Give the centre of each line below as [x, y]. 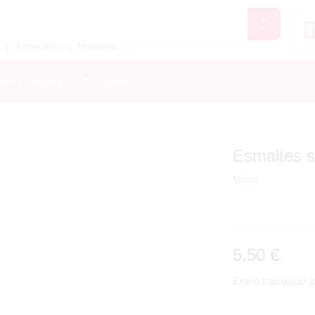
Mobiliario [97, 47]
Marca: [246, 180]
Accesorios [38, 47]
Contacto [106, 81]
